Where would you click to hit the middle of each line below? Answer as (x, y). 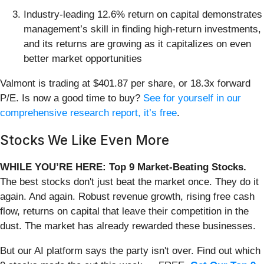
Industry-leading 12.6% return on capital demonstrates (143, 14)
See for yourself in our (192, 98)
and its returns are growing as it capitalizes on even (137, 44)
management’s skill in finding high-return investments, (142, 29)
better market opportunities (83, 58)
